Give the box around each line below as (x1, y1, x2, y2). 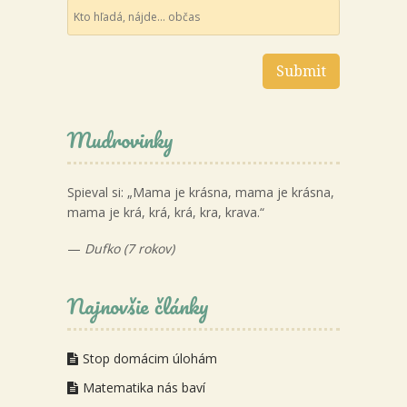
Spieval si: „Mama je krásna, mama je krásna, (67, 184, 334, 202)
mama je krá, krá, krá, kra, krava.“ (67, 203, 264, 222)
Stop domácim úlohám (83, 350, 217, 368)
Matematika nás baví (83, 379, 205, 397)
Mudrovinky (67, 122, 174, 158)
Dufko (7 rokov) (84, 240, 174, 258)
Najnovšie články (67, 288, 209, 324)
